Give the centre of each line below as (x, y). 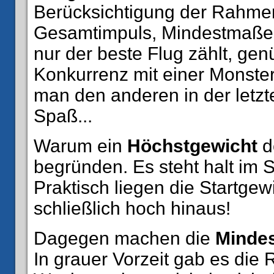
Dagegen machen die (124, 238)
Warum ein (80, 146)
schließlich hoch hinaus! (132, 208)
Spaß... (63, 116)
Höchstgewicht (192, 146)
